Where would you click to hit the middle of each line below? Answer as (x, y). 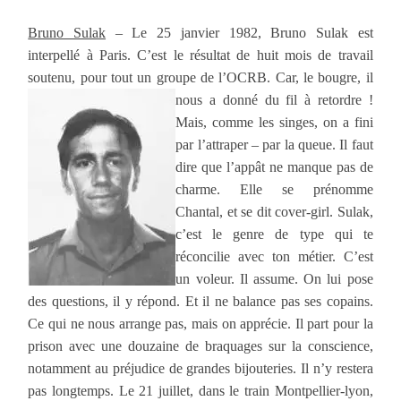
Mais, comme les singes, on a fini (274, 122)
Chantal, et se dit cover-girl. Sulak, (274, 211)
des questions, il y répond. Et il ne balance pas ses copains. (200, 301)
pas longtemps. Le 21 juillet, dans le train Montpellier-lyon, (200, 390)
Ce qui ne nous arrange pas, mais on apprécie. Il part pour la (200, 323)
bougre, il (346, 77)
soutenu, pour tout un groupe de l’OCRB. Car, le (173, 77)
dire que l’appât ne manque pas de (274, 166)
